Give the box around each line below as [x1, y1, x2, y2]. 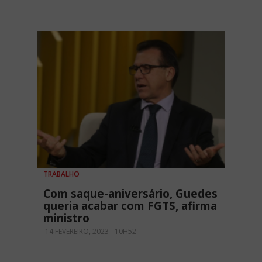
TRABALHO [43, 168, 80, 179]
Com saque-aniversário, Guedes [43, 185, 218, 201]
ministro [43, 210, 89, 226]
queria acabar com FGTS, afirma [43, 198, 217, 213]
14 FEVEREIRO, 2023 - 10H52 [43, 226, 136, 236]
